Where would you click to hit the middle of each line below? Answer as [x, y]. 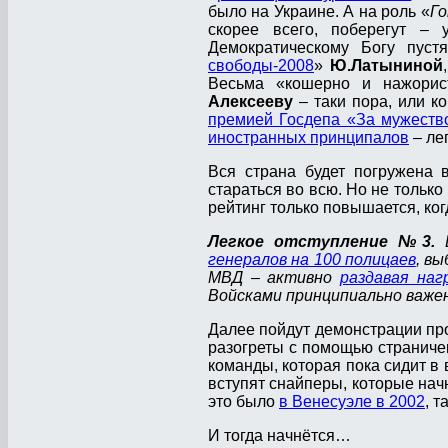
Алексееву [250, 102]
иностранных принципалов [308, 138]
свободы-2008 [261, 66]
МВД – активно [274, 278]
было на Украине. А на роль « [319, 12]
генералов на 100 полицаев [312, 260]
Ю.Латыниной [386, 66]
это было [243, 402]
